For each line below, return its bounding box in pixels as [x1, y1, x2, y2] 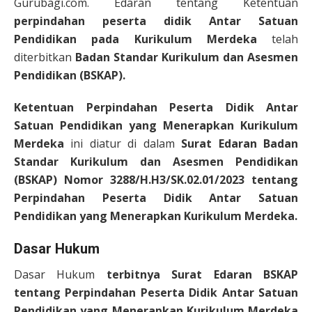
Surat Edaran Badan [181, 136, 299, 151]
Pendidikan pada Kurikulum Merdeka [14, 31, 272, 47]
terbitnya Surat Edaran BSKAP [106, 267, 299, 282]
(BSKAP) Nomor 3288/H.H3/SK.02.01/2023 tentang [14, 172, 298, 187]
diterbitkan [14, 49, 75, 65]
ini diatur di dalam [64, 136, 182, 151]
